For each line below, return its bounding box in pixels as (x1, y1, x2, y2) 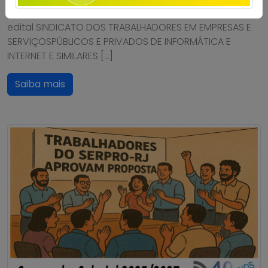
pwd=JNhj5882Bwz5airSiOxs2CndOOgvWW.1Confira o (7, 5, 255, 20)
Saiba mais (15, 77, 65, 91)
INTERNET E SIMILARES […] (7, 48, 113, 63)
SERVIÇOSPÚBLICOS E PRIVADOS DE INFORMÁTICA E (7, 34, 231, 48)
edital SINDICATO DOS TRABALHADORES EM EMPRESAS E (7, 20, 251, 34)
